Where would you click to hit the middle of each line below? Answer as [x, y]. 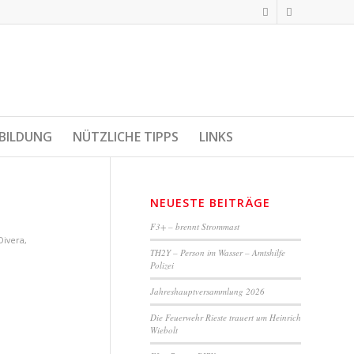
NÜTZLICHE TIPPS [126, 137]
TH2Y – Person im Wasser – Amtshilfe [218, 252]
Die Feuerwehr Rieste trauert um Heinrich [226, 317]
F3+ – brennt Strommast [195, 226]
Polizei [162, 265]
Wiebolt [164, 330]
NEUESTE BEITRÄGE [210, 203]
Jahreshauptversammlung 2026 [207, 291]
